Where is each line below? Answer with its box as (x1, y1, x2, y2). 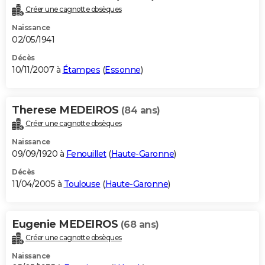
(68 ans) (120, 219, 159, 231)
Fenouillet (66, 148, 106, 160)
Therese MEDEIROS (12, 104, 121, 117)
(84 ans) (121, 105, 160, 117)
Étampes (62, 64, 100, 76)
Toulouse (63, 179, 101, 190)
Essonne (105, 64, 141, 76)
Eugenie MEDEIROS (12, 218, 121, 231)
